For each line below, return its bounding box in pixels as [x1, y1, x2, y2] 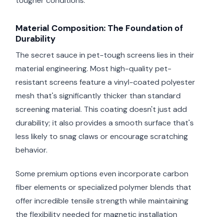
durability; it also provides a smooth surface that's [15, 118, 194, 128]
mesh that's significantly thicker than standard [15, 91, 181, 101]
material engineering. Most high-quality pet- [15, 63, 171, 74]
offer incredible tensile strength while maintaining [15, 195, 188, 206]
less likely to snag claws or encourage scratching [15, 131, 188, 142]
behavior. [15, 145, 47, 155]
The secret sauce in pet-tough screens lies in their [15, 50, 194, 61]
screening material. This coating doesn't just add [15, 104, 187, 115]
